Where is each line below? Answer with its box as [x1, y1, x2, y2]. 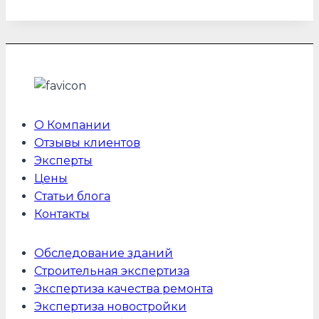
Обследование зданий [34, 246, 173, 260]
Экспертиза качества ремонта [34, 282, 213, 296]
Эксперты [34, 154, 93, 167]
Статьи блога [34, 189, 110, 203]
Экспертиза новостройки [34, 300, 187, 313]
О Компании [34, 118, 110, 132]
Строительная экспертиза [34, 264, 189, 278]
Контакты [34, 207, 90, 221]
